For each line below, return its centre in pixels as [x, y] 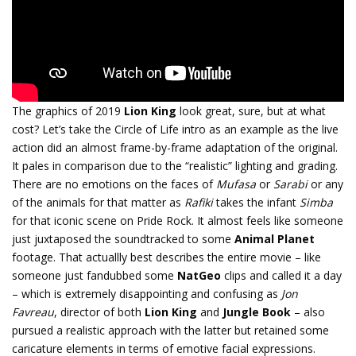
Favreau [33, 312]
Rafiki [199, 203]
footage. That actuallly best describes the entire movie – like [166, 257]
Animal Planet [275, 239]
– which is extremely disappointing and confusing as [147, 294]
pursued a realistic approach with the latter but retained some [170, 331]
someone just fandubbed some [95, 276]
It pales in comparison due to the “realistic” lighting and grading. [175, 166]
